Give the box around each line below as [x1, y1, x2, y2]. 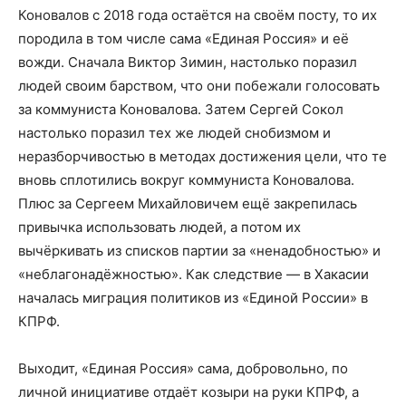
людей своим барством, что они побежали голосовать [18, 76, 380, 94]
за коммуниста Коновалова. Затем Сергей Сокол [18, 100, 343, 118]
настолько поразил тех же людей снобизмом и [18, 123, 331, 141]
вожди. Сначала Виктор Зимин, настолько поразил [18, 53, 357, 71]
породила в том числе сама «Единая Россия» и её [18, 29, 349, 47]
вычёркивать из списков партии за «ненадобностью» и [18, 241, 381, 259]
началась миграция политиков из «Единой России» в [18, 288, 368, 306]
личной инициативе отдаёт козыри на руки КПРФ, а [18, 382, 359, 401]
